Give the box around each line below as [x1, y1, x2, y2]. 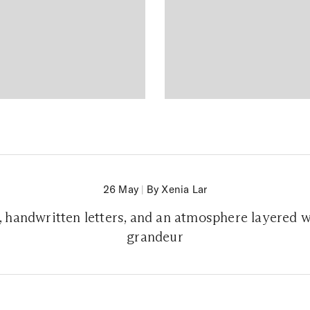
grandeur [127, 228, 183, 245]
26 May [102, 182, 139, 196]
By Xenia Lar [146, 182, 208, 196]
